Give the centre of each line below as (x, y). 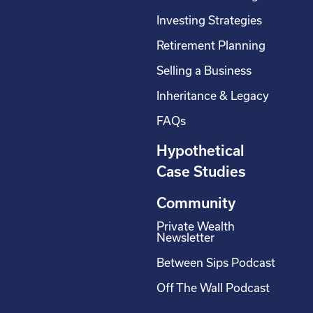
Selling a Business (204, 71)
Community (196, 203)
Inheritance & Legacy (213, 96)
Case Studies (201, 172)
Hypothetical (201, 151)
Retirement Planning (211, 46)
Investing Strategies (209, 21)
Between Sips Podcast (216, 263)
